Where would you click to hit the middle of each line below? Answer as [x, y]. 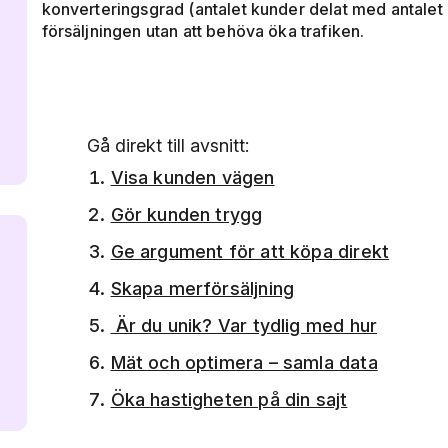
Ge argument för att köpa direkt [250, 252]
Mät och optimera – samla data [244, 363]
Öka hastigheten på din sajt [229, 400]
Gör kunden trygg [186, 215]
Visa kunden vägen [192, 178]
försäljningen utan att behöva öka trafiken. [203, 31]
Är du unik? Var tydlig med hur [244, 326]
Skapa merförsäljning [202, 289]
